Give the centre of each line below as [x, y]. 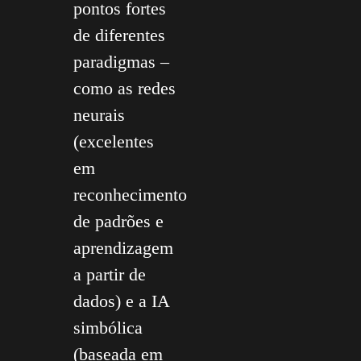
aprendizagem [123, 247]
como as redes [124, 88]
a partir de [110, 274]
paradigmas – [121, 61]
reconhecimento [130, 194]
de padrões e [118, 221]
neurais [99, 114]
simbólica [108, 327]
